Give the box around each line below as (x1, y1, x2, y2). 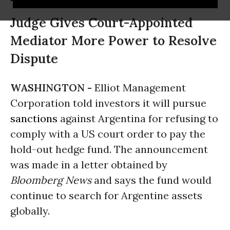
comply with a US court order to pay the (10, 127, 205, 140)
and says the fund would (91, 174, 212, 186)
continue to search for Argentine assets (10, 189, 202, 202)
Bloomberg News (10, 174, 91, 186)
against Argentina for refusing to (57, 112, 218, 125)
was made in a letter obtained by (10, 158, 167, 171)
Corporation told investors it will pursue (10, 97, 206, 109)
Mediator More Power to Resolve (10, 32, 217, 49)
